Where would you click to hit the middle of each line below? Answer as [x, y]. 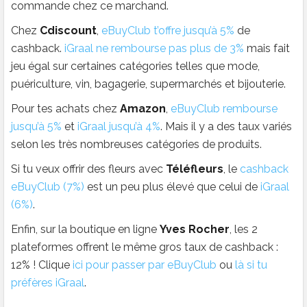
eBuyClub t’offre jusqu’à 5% [168, 31]
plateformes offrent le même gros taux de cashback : [145, 247]
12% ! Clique [42, 265]
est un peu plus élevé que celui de [172, 187]
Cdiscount [68, 31]
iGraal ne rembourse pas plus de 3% [154, 49]
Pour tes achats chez [65, 109]
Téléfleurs [195, 169]
